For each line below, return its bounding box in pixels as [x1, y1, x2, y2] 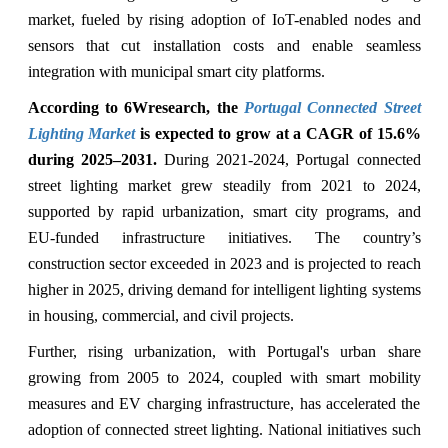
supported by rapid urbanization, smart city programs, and [27, 202, 421, 220]
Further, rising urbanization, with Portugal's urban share [27, 342, 421, 360]
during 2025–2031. [27, 150, 157, 168]
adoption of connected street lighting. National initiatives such [27, 420, 421, 438]
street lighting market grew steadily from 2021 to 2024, [27, 176, 421, 194]
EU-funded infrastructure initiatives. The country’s [27, 228, 421, 246]
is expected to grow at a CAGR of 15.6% [135, 124, 421, 142]
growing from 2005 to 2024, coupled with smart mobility [27, 368, 421, 386]
